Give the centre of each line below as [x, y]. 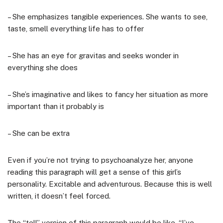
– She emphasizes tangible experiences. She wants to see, [108, 16]
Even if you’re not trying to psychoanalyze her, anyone [100, 160]
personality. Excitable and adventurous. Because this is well [110, 184]
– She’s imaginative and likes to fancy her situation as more [108, 94]
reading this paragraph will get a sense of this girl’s [94, 172]
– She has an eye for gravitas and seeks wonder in [93, 55]
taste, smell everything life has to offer [76, 28]
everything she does [43, 67]
